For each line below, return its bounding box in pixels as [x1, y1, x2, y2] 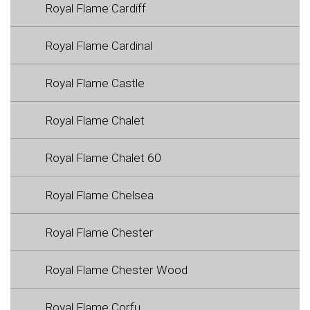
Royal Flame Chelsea [45, 188, 154, 202]
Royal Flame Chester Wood [45, 262, 188, 277]
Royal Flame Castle [45, 75, 145, 90]
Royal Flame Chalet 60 [45, 150, 161, 165]
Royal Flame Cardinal [45, 38, 152, 53]
